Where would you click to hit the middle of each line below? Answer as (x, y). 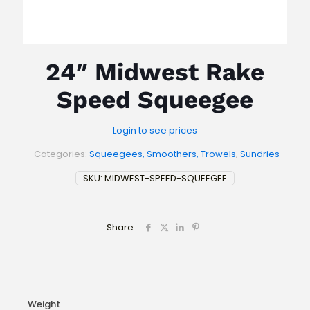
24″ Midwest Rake (155, 72)
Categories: (62, 154)
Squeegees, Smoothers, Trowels (163, 154)
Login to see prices (155, 131)
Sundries (260, 154)
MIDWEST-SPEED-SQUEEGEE (166, 179)
